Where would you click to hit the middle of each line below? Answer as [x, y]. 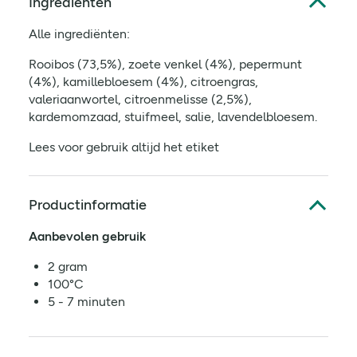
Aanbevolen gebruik [87, 236]
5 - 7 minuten [86, 302]
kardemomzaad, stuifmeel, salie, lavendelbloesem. [173, 117]
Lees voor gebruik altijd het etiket [124, 147]
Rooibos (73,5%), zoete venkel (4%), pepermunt [165, 64]
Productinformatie [88, 205]
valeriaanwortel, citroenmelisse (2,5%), [140, 99]
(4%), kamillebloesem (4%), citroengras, [143, 82]
